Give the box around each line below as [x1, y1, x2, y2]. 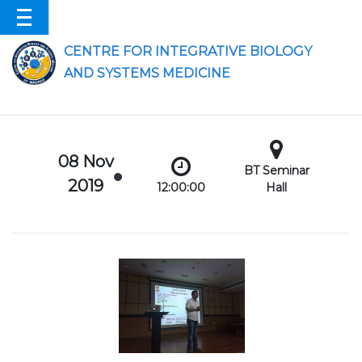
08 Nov [57, 152, 114, 171]
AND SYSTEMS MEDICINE [64, 65, 231, 81]
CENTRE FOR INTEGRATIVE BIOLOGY [64, 44, 313, 59]
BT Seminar [243, 163, 309, 178]
